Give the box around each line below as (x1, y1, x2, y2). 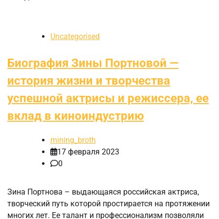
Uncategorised (50, 32, 100, 42)
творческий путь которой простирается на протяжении (7, 199, 210, 209)
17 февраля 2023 (57, 147, 119, 157)
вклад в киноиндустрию (7, 109, 144, 123)
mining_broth (50, 135, 96, 145)
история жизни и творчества (7, 74, 170, 88)
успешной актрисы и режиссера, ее (7, 91, 209, 106)
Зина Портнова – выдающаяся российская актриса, (7, 187, 199, 197)
